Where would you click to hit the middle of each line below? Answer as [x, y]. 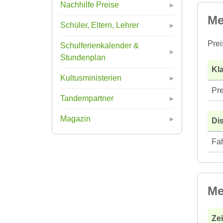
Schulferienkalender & [100, 45]
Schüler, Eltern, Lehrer [100, 25]
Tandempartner [87, 98]
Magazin [75, 118]
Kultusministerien [91, 78]
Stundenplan [83, 57]
